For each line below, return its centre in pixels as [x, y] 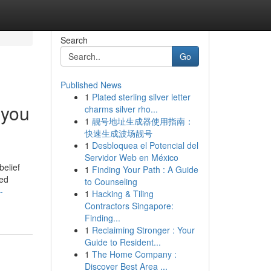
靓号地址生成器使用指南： [142, 121]
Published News [91, 85]
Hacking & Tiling [122, 194]
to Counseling [111, 181]
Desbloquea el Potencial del [145, 145]
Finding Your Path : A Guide [145, 169]
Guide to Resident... [122, 242]
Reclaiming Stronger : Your [143, 230]
